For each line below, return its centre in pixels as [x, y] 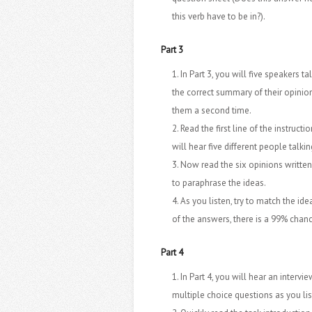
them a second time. [212, 110]
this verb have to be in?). [219, 16]
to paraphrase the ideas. [219, 183]
